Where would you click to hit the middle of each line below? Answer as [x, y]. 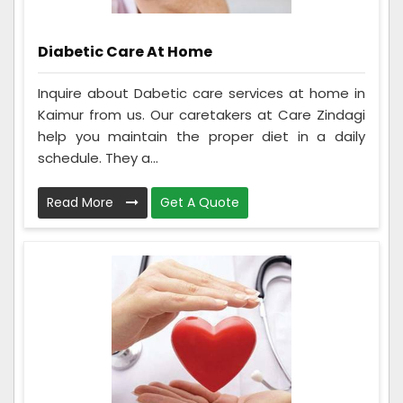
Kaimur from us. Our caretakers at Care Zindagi [201, 114]
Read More [82, 202]
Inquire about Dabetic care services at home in [201, 93]
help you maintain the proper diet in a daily [201, 136]
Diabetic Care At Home [125, 52]
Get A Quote [200, 202]
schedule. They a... [98, 157]
